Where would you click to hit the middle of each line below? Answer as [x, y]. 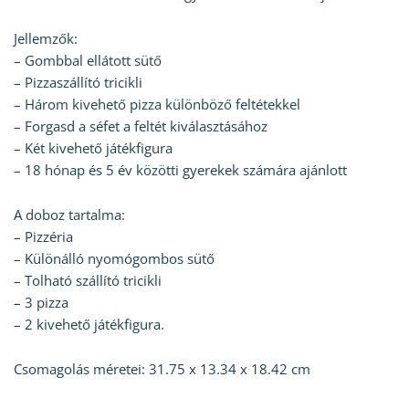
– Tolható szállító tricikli [88, 281]
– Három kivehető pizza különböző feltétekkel [157, 105]
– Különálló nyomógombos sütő [114, 259]
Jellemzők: [46, 39]
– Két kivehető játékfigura [93, 148]
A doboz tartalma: [69, 215]
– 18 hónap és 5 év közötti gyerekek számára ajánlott [180, 170]
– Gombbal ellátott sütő [88, 61]
